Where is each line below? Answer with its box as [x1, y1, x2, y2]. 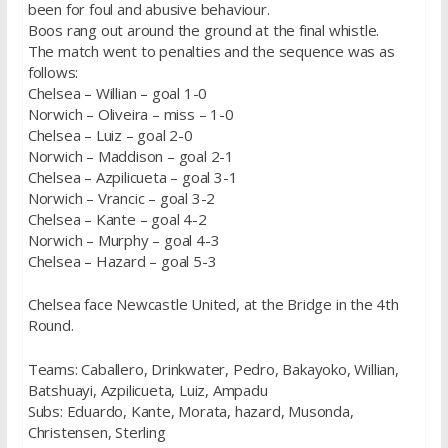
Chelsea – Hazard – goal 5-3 [27, 250, 217, 271]
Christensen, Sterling [27, 421, 166, 442]
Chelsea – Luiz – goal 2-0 [27, 124, 193, 145]
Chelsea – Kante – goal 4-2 [27, 208, 207, 229]
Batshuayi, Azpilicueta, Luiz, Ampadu [27, 379, 268, 400]
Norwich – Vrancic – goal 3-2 [27, 187, 216, 208]
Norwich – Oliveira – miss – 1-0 [27, 103, 234, 124]
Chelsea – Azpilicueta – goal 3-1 [27, 166, 238, 187]
